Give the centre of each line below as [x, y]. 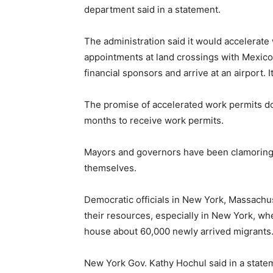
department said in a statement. [152, 10]
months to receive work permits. [154, 121]
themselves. [110, 168]
